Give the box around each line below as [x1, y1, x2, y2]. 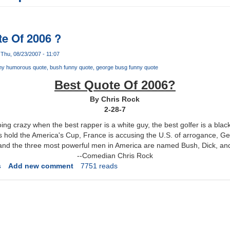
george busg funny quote [95, 64, 158, 71]
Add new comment [8, 162, 73, 170]
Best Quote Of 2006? [54, 78, 176, 92]
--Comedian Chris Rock [76, 151, 153, 160]
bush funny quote [49, 64, 93, 71]
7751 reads [80, 162, 118, 170]
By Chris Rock [90, 95, 140, 104]
